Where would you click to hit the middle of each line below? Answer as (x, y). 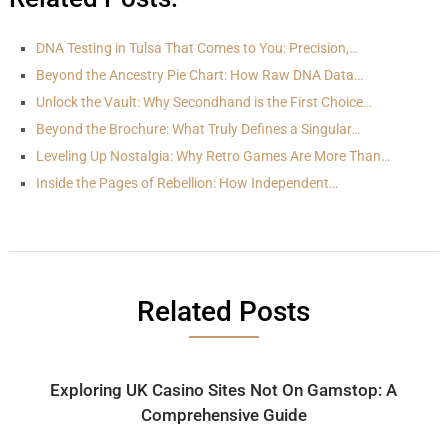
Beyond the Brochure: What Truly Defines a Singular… (197, 129)
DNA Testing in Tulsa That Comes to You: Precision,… (196, 48)
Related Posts (224, 311)
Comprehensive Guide (223, 414)
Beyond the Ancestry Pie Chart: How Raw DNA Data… (199, 75)
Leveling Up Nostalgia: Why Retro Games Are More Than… (212, 156)
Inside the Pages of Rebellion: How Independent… (186, 183)
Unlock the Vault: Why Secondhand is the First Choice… (203, 102)
